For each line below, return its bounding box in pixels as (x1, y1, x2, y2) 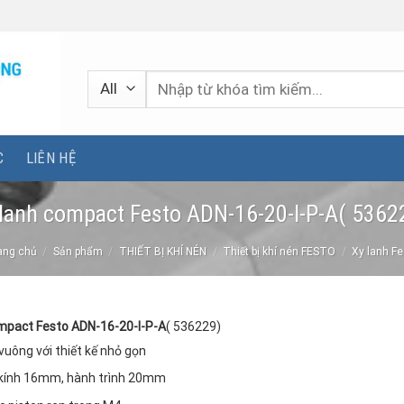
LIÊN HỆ (25, 149, 76, 167)
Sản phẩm (52, 245, 103, 259)
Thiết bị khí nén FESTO (223, 245, 336, 259)
